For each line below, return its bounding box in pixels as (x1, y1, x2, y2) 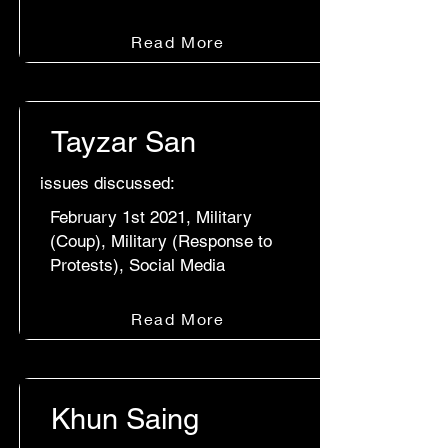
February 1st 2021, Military (50, 207, 252, 227)
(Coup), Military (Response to (50, 231, 272, 251)
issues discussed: (40, 173, 175, 193)
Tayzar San (51, 125, 196, 159)
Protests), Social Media (50, 255, 225, 275)
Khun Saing (51, 402, 199, 436)
